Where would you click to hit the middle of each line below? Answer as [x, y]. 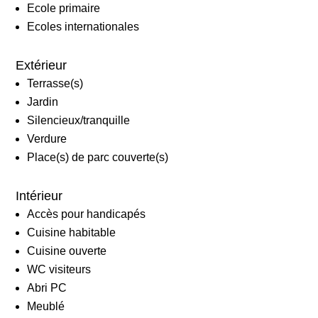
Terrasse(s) [55, 83]
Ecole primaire [64, 8]
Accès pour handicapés [87, 214]
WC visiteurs [59, 269]
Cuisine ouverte [67, 251]
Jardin [43, 102]
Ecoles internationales [83, 26]
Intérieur [39, 196]
